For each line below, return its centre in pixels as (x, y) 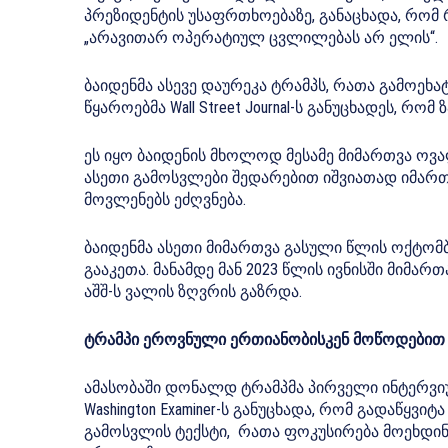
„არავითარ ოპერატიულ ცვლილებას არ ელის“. (261, 38)
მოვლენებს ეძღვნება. (165, 200)
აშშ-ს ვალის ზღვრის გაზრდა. (193, 292)
